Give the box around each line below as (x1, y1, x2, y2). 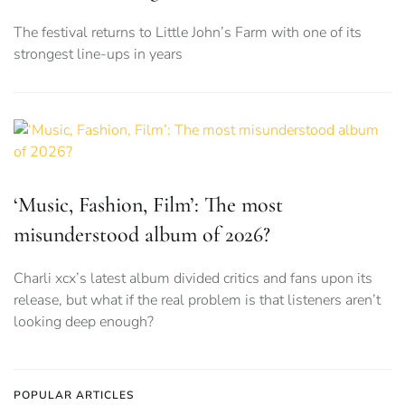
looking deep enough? (14, 311, 154, 332)
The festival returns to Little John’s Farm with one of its (14, 22, 362, 42)
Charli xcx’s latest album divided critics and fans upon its (14, 268, 372, 288)
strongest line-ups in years (14, 43, 183, 64)
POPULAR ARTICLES (14, 387, 134, 402)
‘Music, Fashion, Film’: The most (14, 191, 283, 218)
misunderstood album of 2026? (14, 221, 270, 248)
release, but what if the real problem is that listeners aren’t (14, 289, 381, 310)
